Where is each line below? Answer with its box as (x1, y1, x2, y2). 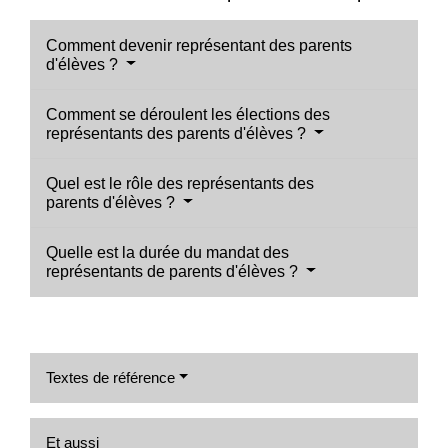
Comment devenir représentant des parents (46, 36, 352, 54)
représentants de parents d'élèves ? (46, 262, 302, 280)
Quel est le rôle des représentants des (46, 174, 314, 192)
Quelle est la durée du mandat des (46, 243, 289, 261)
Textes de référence (46, 368, 175, 386)
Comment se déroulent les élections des (46, 105, 330, 123)
